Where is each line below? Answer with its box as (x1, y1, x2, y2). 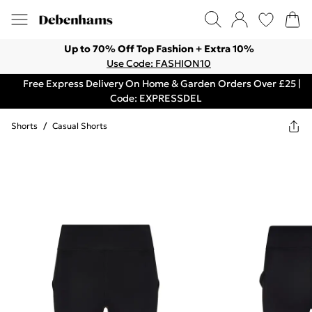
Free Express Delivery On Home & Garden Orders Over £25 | (22, 77, 301, 90)
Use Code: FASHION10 (107, 57, 211, 70)
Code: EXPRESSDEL (110, 92, 202, 104)
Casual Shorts (52, 120, 107, 131)
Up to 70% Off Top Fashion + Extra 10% (63, 42, 254, 55)
